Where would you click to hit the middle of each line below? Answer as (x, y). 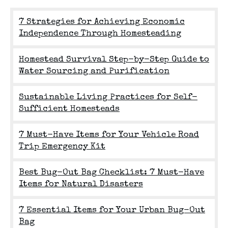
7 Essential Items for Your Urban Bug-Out (112, 211)
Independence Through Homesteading (100, 34)
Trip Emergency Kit (62, 147)
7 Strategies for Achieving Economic (102, 22)
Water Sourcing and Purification (94, 72)
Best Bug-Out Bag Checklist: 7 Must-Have (111, 173)
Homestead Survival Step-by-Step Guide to (114, 60)
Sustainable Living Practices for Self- (108, 98)
